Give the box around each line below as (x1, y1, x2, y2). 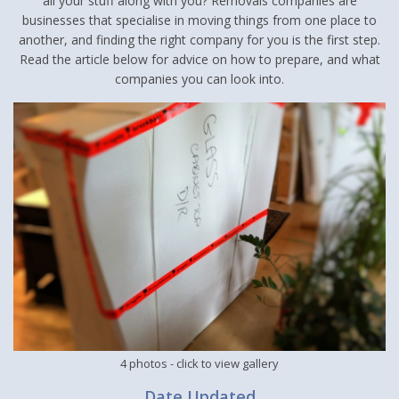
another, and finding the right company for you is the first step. (19, 31, 380, 49)
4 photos (120, 354, 167, 371)
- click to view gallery (167, 354, 279, 371)
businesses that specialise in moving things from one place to (22, 12, 377, 29)
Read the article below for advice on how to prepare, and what (19, 51, 380, 69)
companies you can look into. (115, 70, 284, 88)
